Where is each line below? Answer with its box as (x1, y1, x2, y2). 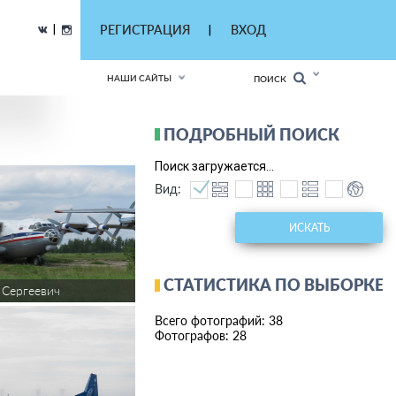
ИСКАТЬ (288, 221, 330, 234)
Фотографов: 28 (155, 328, 247, 343)
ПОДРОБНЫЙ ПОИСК (164, 125, 339, 144)
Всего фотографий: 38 (155, 313, 283, 328)
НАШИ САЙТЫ (107, 72, 171, 83)
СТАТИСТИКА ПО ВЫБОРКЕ (164, 275, 384, 294)
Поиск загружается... (155, 159, 274, 173)
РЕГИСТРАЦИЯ (100, 22, 190, 37)
